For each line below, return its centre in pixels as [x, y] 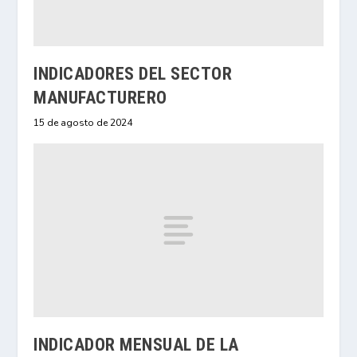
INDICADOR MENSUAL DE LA [136, 344]
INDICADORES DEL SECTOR [133, 74]
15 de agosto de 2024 [83, 123]
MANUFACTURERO [100, 98]
